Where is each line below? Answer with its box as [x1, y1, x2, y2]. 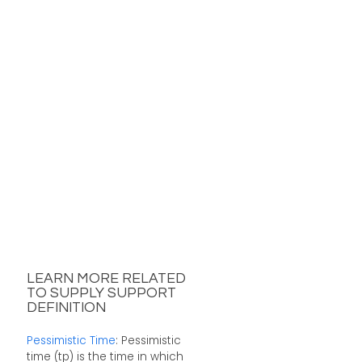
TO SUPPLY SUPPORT [26, 286, 176, 301]
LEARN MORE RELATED [26, 271, 186, 287]
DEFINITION [26, 301, 106, 316]
